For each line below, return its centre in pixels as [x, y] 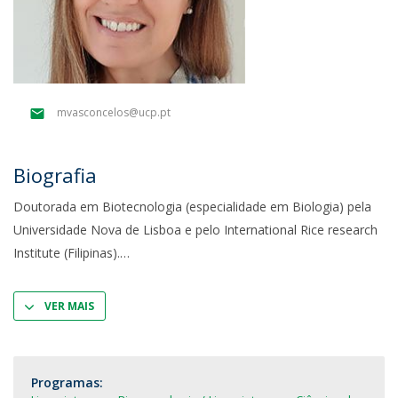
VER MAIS [69, 306]
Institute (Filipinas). [67, 253]
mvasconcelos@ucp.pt [114, 113]
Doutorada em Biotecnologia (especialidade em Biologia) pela [192, 207]
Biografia [55, 175]
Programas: [67, 382]
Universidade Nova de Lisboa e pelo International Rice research [195, 230]
